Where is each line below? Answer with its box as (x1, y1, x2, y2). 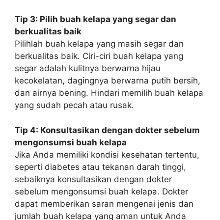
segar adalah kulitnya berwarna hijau (15, 63, 161, 73)
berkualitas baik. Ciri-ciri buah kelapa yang (15, 51, 183, 61)
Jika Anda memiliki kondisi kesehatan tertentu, (15, 149, 199, 160)
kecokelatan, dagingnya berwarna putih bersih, (15, 76, 200, 85)
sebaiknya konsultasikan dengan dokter (15, 174, 172, 184)
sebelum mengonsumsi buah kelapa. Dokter (15, 186, 188, 196)
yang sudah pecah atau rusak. (15, 100, 134, 110)
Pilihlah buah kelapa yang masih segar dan (15, 39, 184, 49)
